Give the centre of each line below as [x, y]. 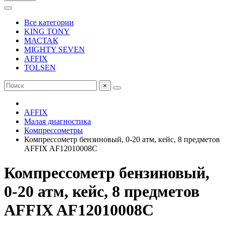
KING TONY [47, 31]
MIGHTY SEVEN [54, 49]
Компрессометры [53, 130]
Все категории [49, 22]
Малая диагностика [58, 121]
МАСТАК [41, 40]
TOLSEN [40, 68]
